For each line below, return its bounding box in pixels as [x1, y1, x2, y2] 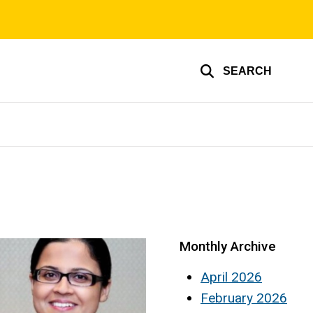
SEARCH [223, 65, 272, 77]
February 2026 [201, 289, 287, 306]
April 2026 [201, 268, 262, 285]
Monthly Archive [180, 238, 276, 255]
